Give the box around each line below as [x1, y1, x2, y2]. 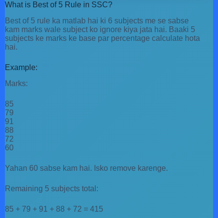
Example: [5, 63, 37, 72]
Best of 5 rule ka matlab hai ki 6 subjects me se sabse [5, 17, 189, 25]
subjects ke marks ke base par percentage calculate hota [5, 34, 200, 43]
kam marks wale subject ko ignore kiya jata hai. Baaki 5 [5, 25, 195, 34]
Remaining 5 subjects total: [5, 184, 98, 193]
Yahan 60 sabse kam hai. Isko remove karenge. [5, 163, 168, 172]
